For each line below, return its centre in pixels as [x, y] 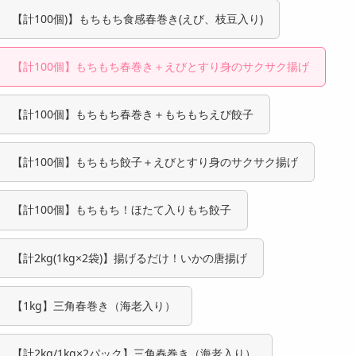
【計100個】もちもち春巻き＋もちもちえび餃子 [133, 114]
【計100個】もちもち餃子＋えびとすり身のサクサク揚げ [155, 162]
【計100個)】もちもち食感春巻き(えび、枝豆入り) [137, 18]
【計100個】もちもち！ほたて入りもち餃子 [122, 210]
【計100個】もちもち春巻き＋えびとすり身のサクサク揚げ [161, 66]
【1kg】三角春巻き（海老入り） [94, 305]
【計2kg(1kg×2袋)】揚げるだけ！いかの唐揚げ [130, 257]
